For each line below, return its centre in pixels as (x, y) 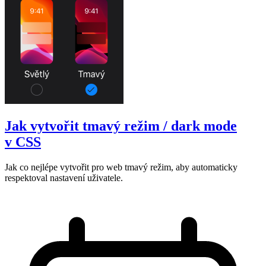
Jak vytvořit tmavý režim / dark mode (121, 126)
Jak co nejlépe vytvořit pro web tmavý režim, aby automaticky (121, 167)
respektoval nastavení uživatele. (64, 178)
